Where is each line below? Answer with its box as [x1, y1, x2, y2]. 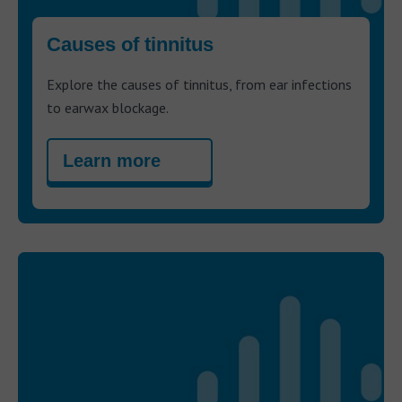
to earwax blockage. [47, 98, 169, 117]
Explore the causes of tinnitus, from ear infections [47, 74, 352, 93]
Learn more [63, 150, 161, 170]
